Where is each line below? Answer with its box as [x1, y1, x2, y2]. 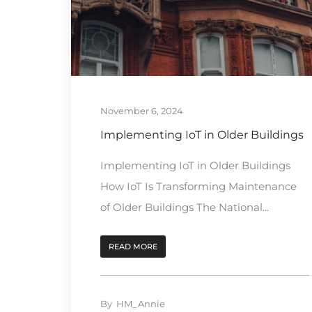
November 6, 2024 [100, 104, 183, 116]
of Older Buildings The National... [100, 200, 269, 214]
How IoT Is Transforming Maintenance [100, 179, 297, 193]
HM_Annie [116, 297, 165, 309]
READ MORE [109, 241, 157, 251]
